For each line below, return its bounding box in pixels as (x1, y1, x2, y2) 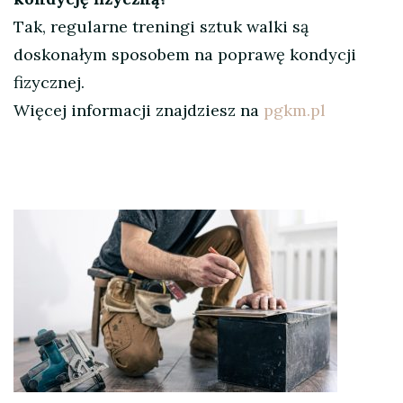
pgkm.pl (264, 100, 326, 121)
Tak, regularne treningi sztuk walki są (13, 16, 309, 38)
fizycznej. (13, 72, 85, 94)
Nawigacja (13, 209, 145, 250)
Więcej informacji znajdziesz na (13, 100, 264, 121)
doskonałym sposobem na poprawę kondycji (13, 44, 356, 66)
